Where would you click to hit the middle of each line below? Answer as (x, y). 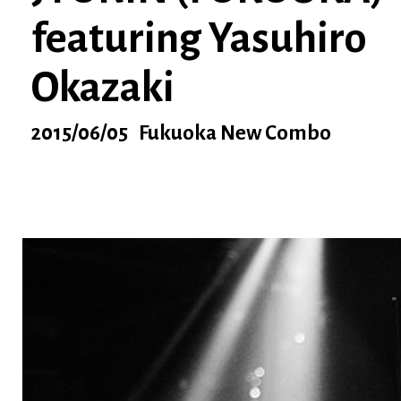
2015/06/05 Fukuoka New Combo (181, 133)
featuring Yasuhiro (199, 38)
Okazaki (103, 88)
